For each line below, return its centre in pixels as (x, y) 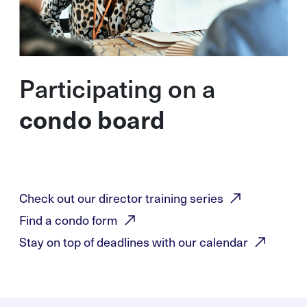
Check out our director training (104, 198)
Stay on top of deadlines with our (109, 242)
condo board (92, 119)
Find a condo (55, 220)
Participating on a (117, 88)
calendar (223, 242)
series (206, 198)
